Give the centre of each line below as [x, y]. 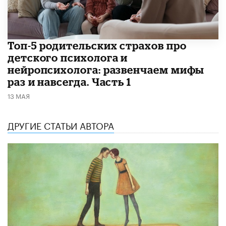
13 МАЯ [19, 95]
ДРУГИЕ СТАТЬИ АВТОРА [61, 124]
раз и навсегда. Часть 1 [70, 81]
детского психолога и [68, 57]
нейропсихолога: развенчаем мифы [106, 69]
